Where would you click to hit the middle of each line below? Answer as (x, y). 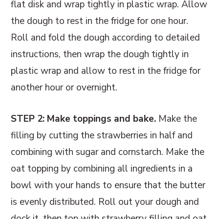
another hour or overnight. (64, 87)
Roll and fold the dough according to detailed (106, 37)
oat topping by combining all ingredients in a (102, 168)
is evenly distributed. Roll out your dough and (105, 202)
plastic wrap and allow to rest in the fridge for (106, 71)
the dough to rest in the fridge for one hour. (100, 21)
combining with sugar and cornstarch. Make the (108, 152)
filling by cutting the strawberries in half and (102, 135)
